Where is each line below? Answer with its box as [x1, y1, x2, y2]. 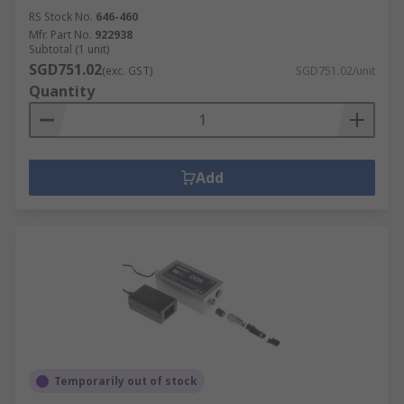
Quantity [29, 81, 95, 101]
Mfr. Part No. [29, 27, 92, 42]
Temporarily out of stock [54, 373, 197, 389]
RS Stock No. [29, 9, 93, 24]
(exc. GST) [102, 63, 152, 78]
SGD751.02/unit [296, 63, 375, 78]
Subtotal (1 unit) [29, 41, 109, 57]
